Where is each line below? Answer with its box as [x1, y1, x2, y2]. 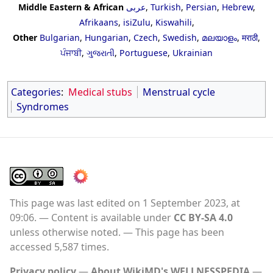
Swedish [163, 31, 197, 43]
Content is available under [51, 210, 174, 224]
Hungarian [85, 31, 129, 43]
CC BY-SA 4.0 [174, 210, 233, 224]
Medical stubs [68, 85, 132, 99]
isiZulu [122, 16, 151, 28]
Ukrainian [172, 46, 213, 58]
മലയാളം [202, 31, 237, 43]
